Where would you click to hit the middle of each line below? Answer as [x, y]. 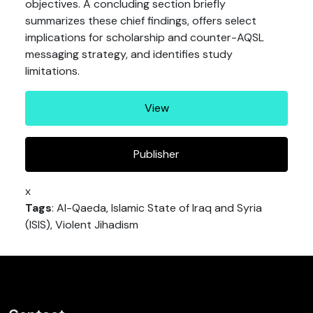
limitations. [52, 71]
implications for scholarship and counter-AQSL [145, 37]
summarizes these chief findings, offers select [141, 21]
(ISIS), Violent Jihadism [82, 225]
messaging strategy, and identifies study [129, 54]
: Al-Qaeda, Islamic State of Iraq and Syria [157, 208]
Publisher [156, 154]
